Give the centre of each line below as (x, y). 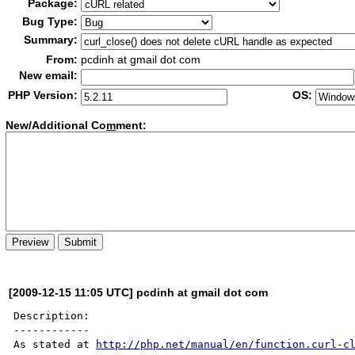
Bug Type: (50, 21)
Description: (52, 315)
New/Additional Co (56, 126)
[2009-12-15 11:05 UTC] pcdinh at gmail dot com (139, 292)
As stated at (55, 344)
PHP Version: (43, 95)
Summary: (51, 40)
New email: (49, 75)
